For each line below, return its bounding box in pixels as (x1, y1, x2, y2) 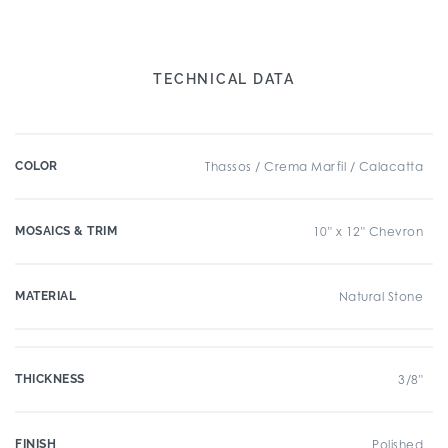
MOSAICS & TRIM (15, 224, 117, 238)
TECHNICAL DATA (153, 71, 295, 87)
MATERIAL (15, 289, 76, 303)
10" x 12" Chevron (312, 224, 423, 239)
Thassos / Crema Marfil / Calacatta (205, 159, 423, 174)
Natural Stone (338, 289, 423, 304)
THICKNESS (15, 372, 85, 386)
